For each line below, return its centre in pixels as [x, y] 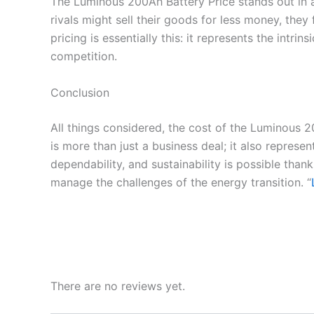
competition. [84, 56]
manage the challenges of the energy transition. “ [181, 182]
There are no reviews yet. [118, 286]
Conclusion [80, 92]
